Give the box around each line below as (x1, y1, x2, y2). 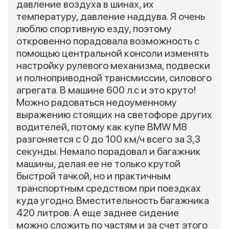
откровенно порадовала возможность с (16, 35, 199, 47)
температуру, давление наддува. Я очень (16, 10, 205, 22)
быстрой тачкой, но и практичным (16, 170, 171, 182)
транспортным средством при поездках (16, 182, 201, 194)
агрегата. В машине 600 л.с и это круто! (16, 84, 196, 96)
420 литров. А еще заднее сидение (16, 207, 179, 219)
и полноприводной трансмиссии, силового (16, 72, 212, 84)
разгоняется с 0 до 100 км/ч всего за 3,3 (16, 133, 200, 145)
